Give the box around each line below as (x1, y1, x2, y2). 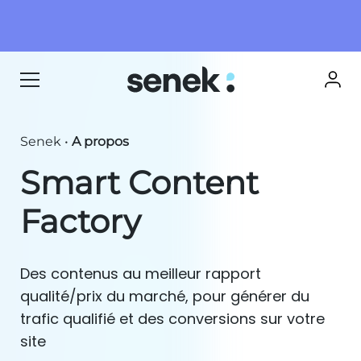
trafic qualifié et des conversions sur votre (20, 309, 325, 329)
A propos (72, 134, 129, 149)
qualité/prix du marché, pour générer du (20, 286, 309, 306)
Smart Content (20, 163, 259, 202)
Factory (20, 201, 141, 241)
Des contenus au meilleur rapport (20, 263, 261, 284)
